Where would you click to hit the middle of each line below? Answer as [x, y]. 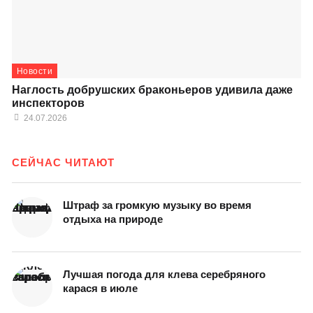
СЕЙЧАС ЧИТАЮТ [63, 163]
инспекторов [48, 103]
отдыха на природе [113, 219]
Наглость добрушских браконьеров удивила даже [152, 90]
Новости [35, 72]
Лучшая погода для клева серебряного [164, 275]
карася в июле [100, 289]
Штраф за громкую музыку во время [157, 205]
